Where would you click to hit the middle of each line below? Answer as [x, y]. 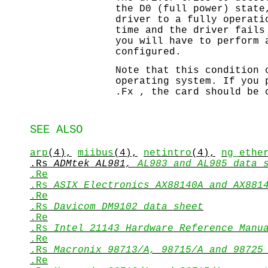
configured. [148, 52]
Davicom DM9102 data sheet [129, 207]
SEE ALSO [56, 130]
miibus [96, 153]
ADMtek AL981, [96, 164]
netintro [167, 153]
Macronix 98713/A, [108, 250]
